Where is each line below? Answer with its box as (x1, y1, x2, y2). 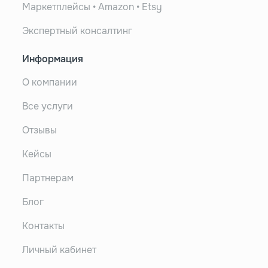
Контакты (22, 219, 65, 232)
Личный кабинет (22, 243, 96, 256)
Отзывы (22, 123, 57, 136)
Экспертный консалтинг (22, 24, 132, 37)
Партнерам (22, 171, 74, 184)
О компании (22, 75, 77, 89)
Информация (22, 52, 83, 65)
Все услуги (22, 99, 73, 112)
